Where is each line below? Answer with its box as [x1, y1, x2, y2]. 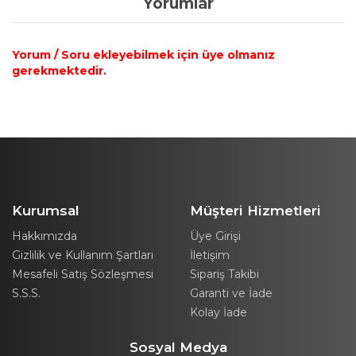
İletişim [190, 248, 230, 262]
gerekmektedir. [12, 64, 106, 78]
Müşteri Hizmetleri [190, 203, 321, 219]
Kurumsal [12, 203, 79, 219]
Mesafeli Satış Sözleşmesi [12, 267, 153, 281]
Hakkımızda [12, 229, 77, 243]
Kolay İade [190, 305, 247, 319]
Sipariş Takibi [190, 267, 259, 281]
